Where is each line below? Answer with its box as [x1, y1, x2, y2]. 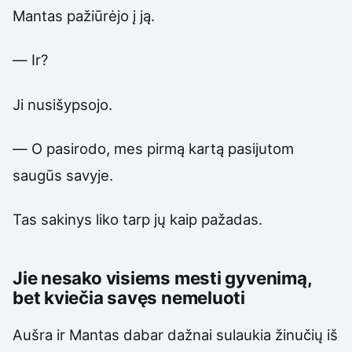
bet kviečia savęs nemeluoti [13, 286, 245, 308]
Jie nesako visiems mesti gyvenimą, [13, 266, 313, 288]
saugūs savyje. [13, 166, 113, 184]
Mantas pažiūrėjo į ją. [13, 6, 155, 24]
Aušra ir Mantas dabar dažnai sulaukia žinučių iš [13, 325, 338, 343]
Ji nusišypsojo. [13, 95, 112, 113]
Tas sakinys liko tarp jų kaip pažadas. [13, 211, 262, 229]
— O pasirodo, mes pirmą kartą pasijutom [13, 139, 294, 157]
